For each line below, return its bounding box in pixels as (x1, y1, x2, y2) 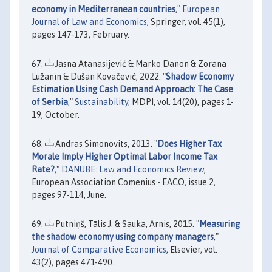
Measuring (199, 219, 240, 229)
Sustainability (75, 97, 128, 107)
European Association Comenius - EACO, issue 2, (32, 177, 216, 188)
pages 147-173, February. (32, 30, 129, 40)
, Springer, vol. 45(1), (147, 17, 225, 27)
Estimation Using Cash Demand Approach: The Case (32, 84, 233, 95)
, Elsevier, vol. (166, 245, 217, 255)
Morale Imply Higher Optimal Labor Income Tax (32, 152, 217, 162)
